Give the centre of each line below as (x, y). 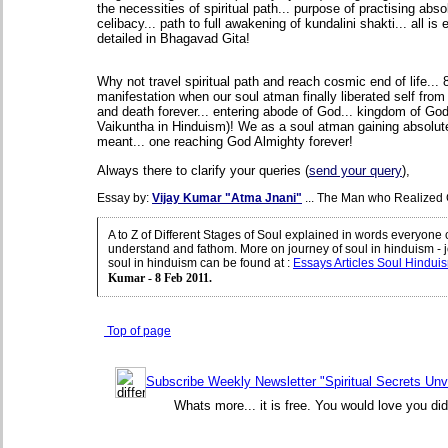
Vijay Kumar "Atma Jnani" (227, 197)
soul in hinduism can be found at (197, 262)
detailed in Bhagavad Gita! (173, 38)
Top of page (137, 331)
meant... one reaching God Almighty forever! (225, 142)
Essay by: (124, 197)
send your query (355, 170)
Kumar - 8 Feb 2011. (160, 277)
